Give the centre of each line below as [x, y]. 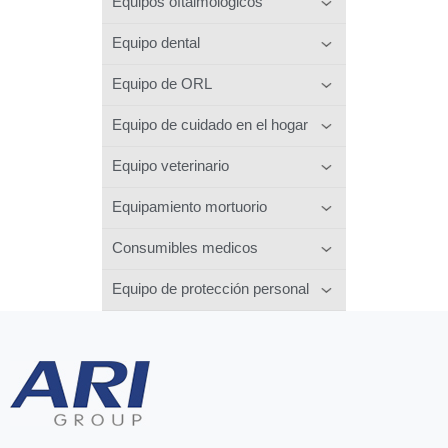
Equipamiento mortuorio [189, 206]
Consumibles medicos [185, 247]
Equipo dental [156, 42]
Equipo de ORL [162, 83]
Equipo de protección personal [210, 288]
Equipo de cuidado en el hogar [210, 124]
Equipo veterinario [170, 165]
